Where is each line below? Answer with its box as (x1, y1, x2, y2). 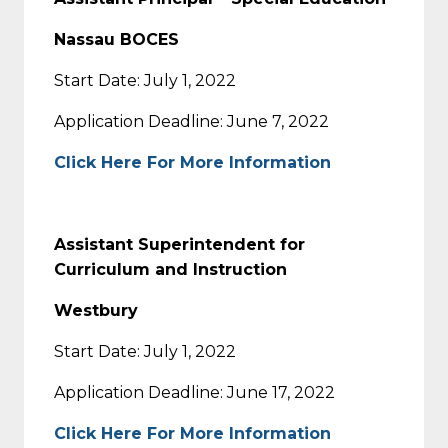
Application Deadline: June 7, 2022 (54, 111, 329, 131)
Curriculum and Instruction (54, 259, 287, 279)
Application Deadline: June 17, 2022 (54, 382, 335, 402)
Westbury (54, 300, 138, 320)
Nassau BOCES (54, 29, 179, 49)
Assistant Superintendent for (54, 234, 305, 254)
